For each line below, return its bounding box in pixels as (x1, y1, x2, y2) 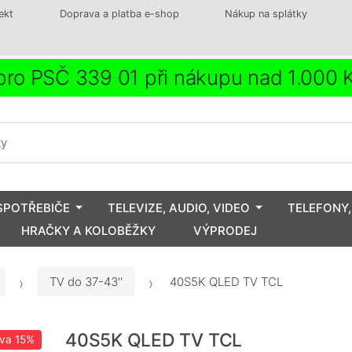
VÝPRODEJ (193, 222, 257, 238)
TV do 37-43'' (49, 274, 123, 290)
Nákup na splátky (225, 8, 308, 20)
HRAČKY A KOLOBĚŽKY (21, 222, 156, 238)
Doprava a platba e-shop (59, 8, 179, 20)
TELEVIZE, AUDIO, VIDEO (108, 200, 250, 215)
